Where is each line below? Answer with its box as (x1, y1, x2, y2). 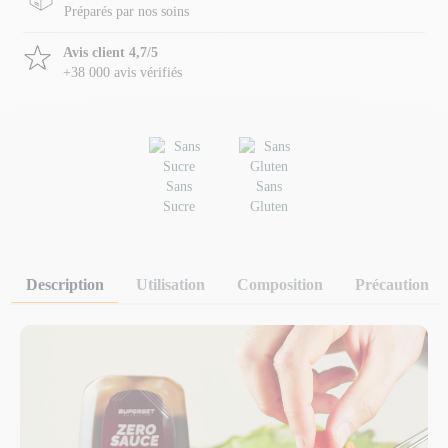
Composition (237, 276, 323, 294)
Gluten (250, 199, 288, 215)
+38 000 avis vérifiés (63, 65, 182, 81)
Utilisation (136, 276, 205, 294)
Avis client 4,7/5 (63, 45, 158, 61)
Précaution (355, 276, 429, 294)
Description (26, 276, 104, 294)
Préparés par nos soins (64, 4, 189, 20)
